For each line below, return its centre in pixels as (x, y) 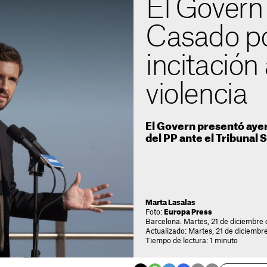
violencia (196, 95)
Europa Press (188, 212)
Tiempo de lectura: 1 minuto (192, 241)
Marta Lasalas (170, 203)
